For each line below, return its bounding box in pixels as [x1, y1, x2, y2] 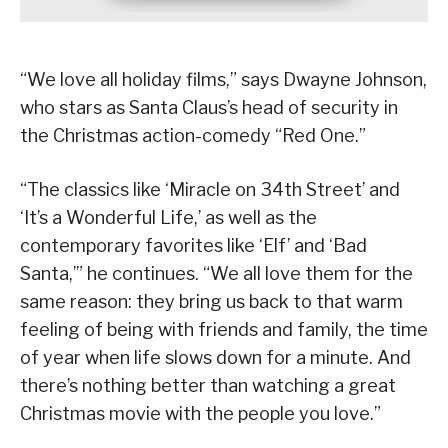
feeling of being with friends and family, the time [20, 319, 428, 341]
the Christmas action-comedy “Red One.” [20, 125, 366, 147]
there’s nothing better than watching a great [20, 375, 396, 397]
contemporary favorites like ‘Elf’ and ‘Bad [20, 235, 367, 257]
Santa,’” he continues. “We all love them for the [20, 263, 413, 285]
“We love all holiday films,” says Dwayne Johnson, [20, 69, 427, 91]
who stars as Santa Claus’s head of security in [20, 97, 398, 119]
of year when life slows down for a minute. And [20, 347, 411, 369]
